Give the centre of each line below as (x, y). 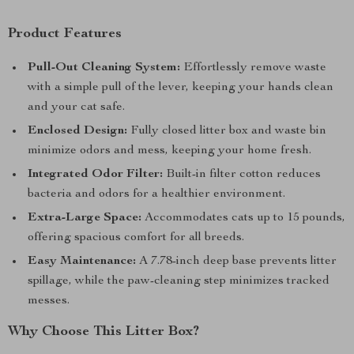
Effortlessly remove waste (253, 68)
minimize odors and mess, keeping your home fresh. (169, 151)
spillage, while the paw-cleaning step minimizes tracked (179, 281)
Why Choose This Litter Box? (104, 332)
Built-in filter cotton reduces (242, 175)
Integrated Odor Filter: (95, 175)
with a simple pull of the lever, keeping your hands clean (181, 88)
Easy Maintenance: (82, 262)
